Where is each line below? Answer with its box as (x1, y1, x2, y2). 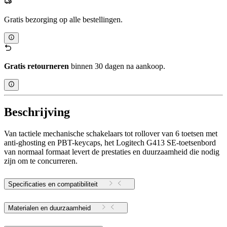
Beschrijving (4, 105, 70, 119)
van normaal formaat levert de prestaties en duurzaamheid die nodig (4, 147, 219, 157)
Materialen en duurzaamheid (8, 204, 91, 212)
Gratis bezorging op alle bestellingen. (4, 15, 123, 24)
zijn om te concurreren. (4, 157, 78, 166)
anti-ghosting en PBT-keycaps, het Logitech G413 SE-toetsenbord (4, 138, 216, 147)
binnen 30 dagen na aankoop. (69, 62, 165, 71)
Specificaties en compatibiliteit (8, 180, 98, 188)
